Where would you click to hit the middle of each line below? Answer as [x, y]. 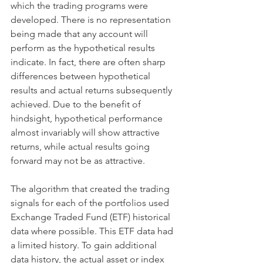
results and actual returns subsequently [92, 90]
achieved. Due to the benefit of [77, 104]
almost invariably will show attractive [86, 132]
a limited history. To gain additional [85, 245]
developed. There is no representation [92, 19]
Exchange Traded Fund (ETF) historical [92, 217]
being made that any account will [80, 33]
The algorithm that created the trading [91, 188]
